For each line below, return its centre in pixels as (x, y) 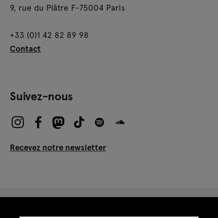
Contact (25, 48)
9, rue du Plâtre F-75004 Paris (67, 7)
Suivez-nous (41, 95)
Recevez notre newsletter (58, 147)
